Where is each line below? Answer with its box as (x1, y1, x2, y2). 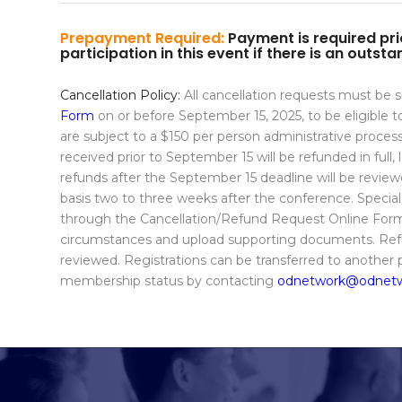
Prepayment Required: (60, 28, 224, 49)
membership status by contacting (60, 273, 277, 290)
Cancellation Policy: (60, 87, 184, 104)
